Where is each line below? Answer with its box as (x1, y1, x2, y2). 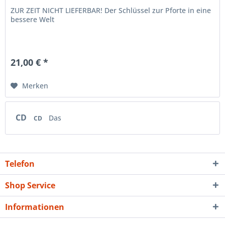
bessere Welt (11, 14, 55, 24)
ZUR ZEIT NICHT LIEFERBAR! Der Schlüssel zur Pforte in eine (11, 5, 211, 15)
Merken (22, 80, 49, 90)
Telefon (5, 158, 35, 170)
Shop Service (5, 180, 55, 191)
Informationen (5, 201, 64, 213)
